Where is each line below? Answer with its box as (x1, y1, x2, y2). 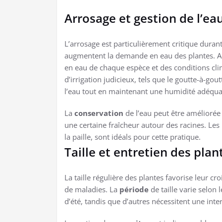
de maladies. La (64, 184, 119, 194)
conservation (74, 108, 123, 118)
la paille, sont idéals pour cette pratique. (64, 131, 201, 142)
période (119, 184, 149, 194)
